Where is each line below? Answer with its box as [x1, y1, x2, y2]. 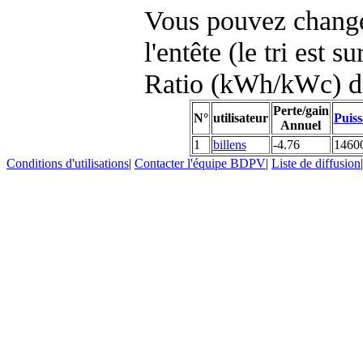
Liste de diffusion [271, 156, 361, 170]
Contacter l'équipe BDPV [135, 156, 266, 170]
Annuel [280, 117, 321, 132]
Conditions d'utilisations [6, 156, 129, 170]
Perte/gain [272, 103, 329, 117]
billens [212, 137, 246, 152]
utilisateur [212, 110, 268, 125]
